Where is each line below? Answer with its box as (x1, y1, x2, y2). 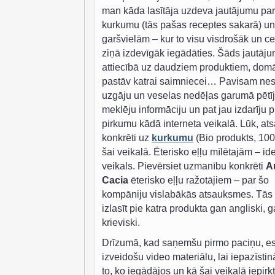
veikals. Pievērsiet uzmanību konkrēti (102, 161, 266, 172)
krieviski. (102, 217, 140, 228)
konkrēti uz (102, 133, 152, 144)
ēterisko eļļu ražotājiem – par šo (128, 175, 269, 186)
